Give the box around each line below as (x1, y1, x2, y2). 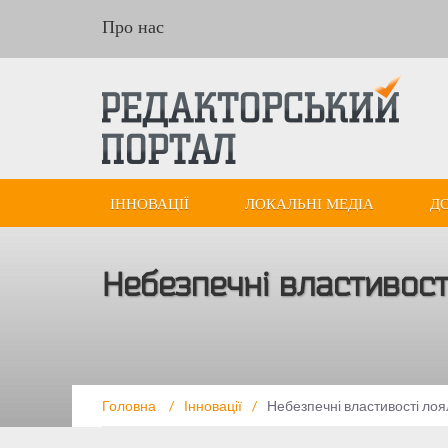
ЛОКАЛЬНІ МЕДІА (245, 195, 374, 212)
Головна (102, 396, 159, 414)
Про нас (102, 17, 164, 37)
